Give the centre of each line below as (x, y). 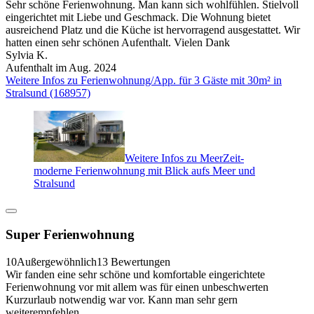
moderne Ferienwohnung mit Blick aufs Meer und (144, 171)
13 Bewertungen (134, 261)
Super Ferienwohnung (70, 234)
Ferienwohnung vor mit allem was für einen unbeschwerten (137, 287)
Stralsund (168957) (48, 93)
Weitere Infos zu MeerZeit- (184, 158)
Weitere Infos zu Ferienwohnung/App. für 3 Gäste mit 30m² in (144, 80)
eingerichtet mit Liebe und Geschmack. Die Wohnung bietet (138, 17)
